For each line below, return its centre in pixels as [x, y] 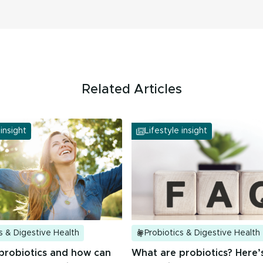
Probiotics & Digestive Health [202, 233]
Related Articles [131, 90]
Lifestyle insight [176, 131]
